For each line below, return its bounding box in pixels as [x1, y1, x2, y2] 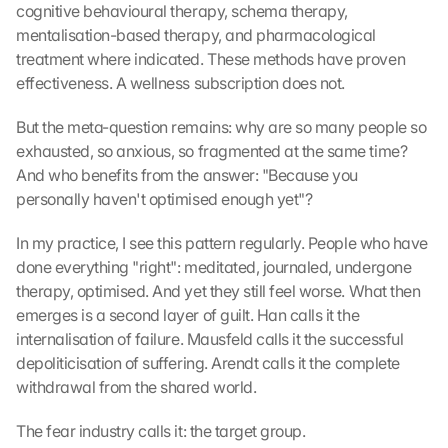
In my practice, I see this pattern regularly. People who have [16, 233, 428, 253]
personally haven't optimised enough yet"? [16, 189, 313, 209]
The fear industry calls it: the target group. [16, 421, 306, 441]
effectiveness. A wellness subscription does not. [16, 73, 345, 93]
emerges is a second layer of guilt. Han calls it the [16, 305, 360, 325]
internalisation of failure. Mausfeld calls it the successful [16, 329, 404, 349]
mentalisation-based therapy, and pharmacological [16, 25, 376, 45]
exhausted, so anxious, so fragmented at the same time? [16, 141, 408, 161]
